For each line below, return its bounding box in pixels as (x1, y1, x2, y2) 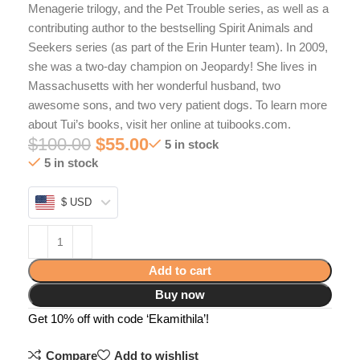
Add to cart (149, 263, 211, 277)
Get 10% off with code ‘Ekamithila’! (28, 311, 210, 325)
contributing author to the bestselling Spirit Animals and (28, 20, 313, 35)
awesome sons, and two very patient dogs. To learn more (28, 97, 328, 112)
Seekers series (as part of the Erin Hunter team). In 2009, (28, 39, 329, 54)
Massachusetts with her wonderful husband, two (28, 78, 281, 92)
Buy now (155, 287, 205, 301)
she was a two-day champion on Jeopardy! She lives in (28, 59, 317, 73)
